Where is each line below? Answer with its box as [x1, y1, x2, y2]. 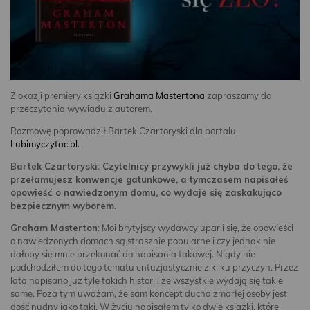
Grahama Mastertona [113, 89, 205, 101]
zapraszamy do [205, 89, 271, 101]
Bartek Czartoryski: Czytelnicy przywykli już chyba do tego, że [10, 160, 293, 172]
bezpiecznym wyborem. [10, 199, 116, 211]
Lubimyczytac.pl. [10, 138, 80, 149]
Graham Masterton [10, 221, 98, 233]
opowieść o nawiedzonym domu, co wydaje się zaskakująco [10, 186, 282, 198]
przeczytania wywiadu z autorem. [10, 102, 152, 114]
